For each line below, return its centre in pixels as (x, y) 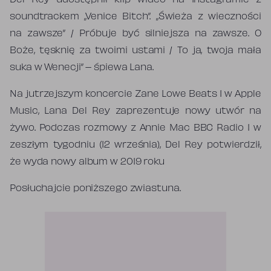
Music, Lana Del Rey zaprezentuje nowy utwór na (135, 111)
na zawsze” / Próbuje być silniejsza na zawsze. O (135, 34)
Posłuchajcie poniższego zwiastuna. (95, 189)
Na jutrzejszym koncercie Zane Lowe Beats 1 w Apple (135, 94)
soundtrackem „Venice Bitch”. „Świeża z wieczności (135, 17)
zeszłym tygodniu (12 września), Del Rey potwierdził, (135, 145)
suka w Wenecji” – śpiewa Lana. (82, 68)
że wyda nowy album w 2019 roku (87, 162)
